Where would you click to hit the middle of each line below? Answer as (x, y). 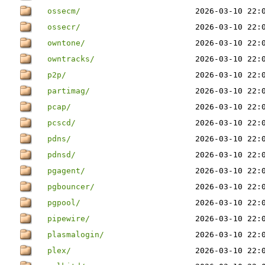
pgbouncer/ (71, 187)
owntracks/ (71, 59)
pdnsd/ (62, 155)
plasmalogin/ (76, 235)
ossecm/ (64, 11)
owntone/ (66, 43)
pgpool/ (64, 203)
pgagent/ (66, 171)
